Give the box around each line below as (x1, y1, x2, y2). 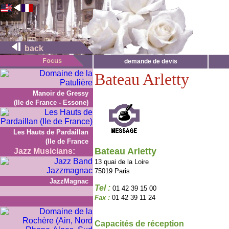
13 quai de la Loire (95, 158, 149, 166)
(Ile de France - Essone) (14, 99, 88, 106)
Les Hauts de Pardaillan (13, 128, 88, 136)
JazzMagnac (50, 177, 88, 185)
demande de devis (124, 58, 177, 65)
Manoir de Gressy (33, 89, 88, 97)
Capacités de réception (95, 219, 184, 228)
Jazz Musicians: (14, 147, 75, 155)
